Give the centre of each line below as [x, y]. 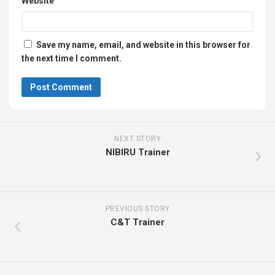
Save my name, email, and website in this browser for [143, 45]
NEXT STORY [137, 139]
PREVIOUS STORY [137, 209]
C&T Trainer [137, 223]
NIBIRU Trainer [137, 153]
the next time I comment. [72, 59]
